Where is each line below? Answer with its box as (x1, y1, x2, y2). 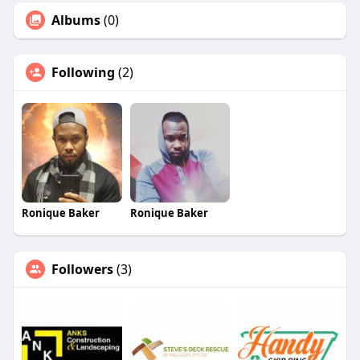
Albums (51, 10, 100, 29)
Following (51, 63, 115, 81)
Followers (51, 260, 113, 279)
